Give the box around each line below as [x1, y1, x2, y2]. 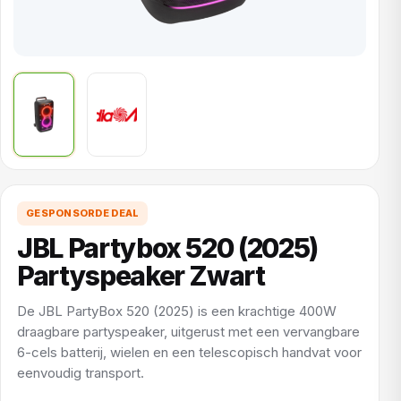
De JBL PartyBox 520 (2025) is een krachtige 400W [17, 303, 337, 320]
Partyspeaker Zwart [17, 260, 265, 292]
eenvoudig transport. [17, 364, 144, 381]
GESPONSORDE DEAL [26, 207, 140, 219]
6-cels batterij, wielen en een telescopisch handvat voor [17, 344, 362, 361]
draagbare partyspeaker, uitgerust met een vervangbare [17, 323, 360, 340]
